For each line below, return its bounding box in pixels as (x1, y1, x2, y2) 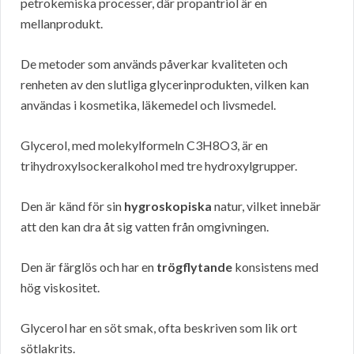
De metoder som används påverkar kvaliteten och (21, 56, 288, 72)
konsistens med (232, 259, 318, 275)
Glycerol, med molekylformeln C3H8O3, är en (21, 137, 268, 153)
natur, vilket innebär (212, 198, 321, 214)
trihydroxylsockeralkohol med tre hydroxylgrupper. (21, 158, 297, 174)
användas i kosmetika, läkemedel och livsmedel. (21, 97, 276, 113)
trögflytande (156, 259, 232, 275)
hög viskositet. (21, 280, 100, 296)
